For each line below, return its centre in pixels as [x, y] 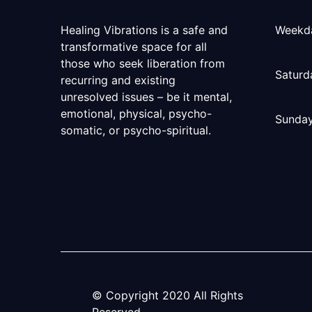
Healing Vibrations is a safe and [144, 30]
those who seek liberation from [143, 64]
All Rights [217, 295]
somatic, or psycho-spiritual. [136, 131]
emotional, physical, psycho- [136, 114]
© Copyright [127, 295]
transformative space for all [134, 47]
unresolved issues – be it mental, [146, 97]
